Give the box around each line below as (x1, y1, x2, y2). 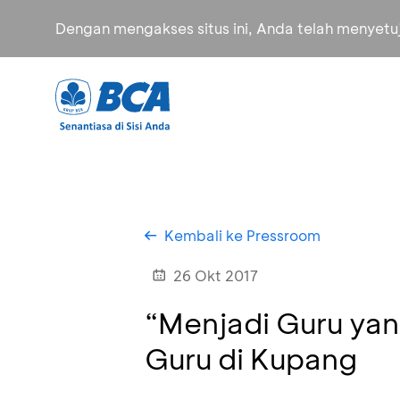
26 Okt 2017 (173, 266, 258, 285)
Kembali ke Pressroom (164, 226, 321, 245)
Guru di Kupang (145, 339, 357, 377)
